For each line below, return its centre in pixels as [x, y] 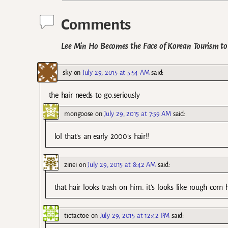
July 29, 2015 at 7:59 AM [137, 113]
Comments [96, 25]
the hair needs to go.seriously [94, 95]
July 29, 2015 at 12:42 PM [135, 216]
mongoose [79, 113]
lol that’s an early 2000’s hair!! [102, 136]
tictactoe [77, 216]
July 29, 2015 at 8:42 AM [122, 164]
